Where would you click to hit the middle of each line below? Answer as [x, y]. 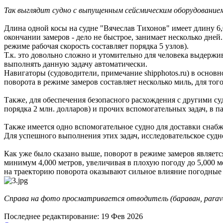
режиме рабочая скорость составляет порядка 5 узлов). [96, 46]
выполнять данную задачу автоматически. [76, 64]
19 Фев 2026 [122, 217]
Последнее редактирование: [53, 217]
